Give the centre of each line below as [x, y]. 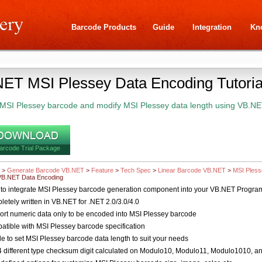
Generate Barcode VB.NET [46, 170]
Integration [212, 27]
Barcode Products [104, 27]
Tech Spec [136, 170]
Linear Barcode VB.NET [192, 170]
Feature [102, 170]
